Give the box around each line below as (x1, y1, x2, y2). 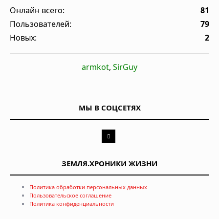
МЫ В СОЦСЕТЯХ (78, 102, 141, 112)
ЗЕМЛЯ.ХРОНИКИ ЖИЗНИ (62, 158, 157, 168)
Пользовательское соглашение (29, 191, 111, 199)
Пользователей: (10, 18, 71, 29)
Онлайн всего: (10, 4, 65, 16)
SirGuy (113, 61, 137, 72)
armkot (82, 61, 109, 72)
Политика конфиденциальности (29, 199, 114, 207)
